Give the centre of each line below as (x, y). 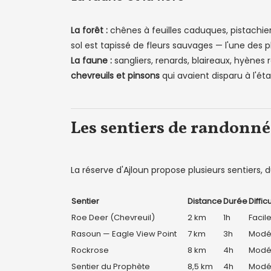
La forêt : (89, 30)
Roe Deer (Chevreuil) (113, 217)
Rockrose (90, 250)
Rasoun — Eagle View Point (124, 234)
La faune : (91, 60)
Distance (205, 201)
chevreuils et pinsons (115, 76)
